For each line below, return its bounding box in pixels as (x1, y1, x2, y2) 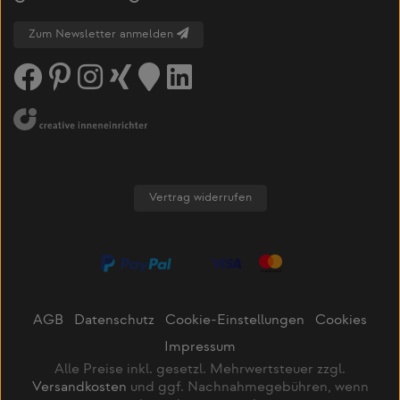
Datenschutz (74, 313, 154, 329)
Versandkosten (31, 380, 127, 396)
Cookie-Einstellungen (165, 313, 304, 329)
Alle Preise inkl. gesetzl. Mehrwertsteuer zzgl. (54, 362, 346, 379)
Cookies (315, 313, 367, 329)
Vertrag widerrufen (148, 191, 252, 204)
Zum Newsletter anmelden (29, 28, 177, 41)
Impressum (164, 340, 236, 356)
